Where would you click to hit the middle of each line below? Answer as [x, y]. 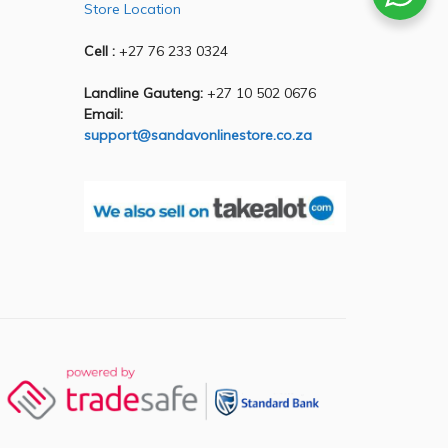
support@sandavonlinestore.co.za [197, 134]
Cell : [99, 50]
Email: [103, 113]
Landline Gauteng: [143, 92]
